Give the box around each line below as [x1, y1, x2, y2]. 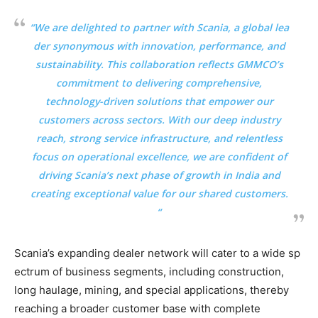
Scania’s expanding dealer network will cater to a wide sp [14, 246, 300, 260]
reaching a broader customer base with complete [14, 301, 261, 315]
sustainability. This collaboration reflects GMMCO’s [35, 57, 283, 71]
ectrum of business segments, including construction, [14, 264, 284, 278]
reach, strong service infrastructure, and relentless [35, 131, 283, 145]
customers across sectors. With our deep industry [38, 112, 280, 126]
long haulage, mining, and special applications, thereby [14, 283, 289, 297]
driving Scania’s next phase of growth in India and [38, 168, 280, 182]
